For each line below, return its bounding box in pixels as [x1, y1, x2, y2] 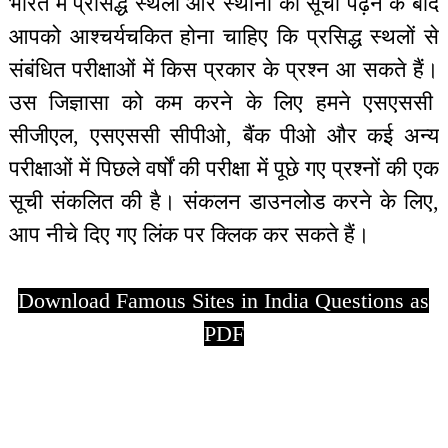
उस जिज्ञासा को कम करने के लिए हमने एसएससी [8, 90, 440, 115]
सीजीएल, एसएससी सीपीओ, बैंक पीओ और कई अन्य [8, 123, 440, 148]
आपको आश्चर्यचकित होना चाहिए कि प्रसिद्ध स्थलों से [8, 24, 440, 49]
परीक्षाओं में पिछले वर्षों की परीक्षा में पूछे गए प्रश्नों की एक [8, 156, 440, 181]
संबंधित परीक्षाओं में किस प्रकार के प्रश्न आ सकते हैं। [8, 57, 440, 82]
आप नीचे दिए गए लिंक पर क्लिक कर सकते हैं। [8, 222, 370, 247]
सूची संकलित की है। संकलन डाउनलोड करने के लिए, [8, 189, 440, 214]
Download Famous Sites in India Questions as [18, 288, 430, 313]
